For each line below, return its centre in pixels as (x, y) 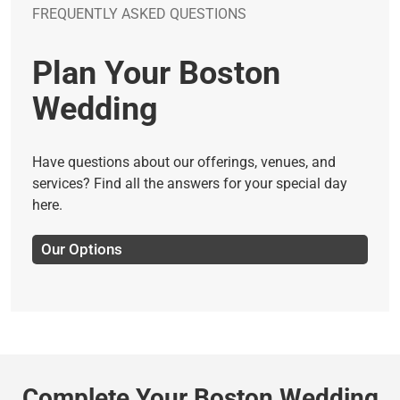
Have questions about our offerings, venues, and (184, 162)
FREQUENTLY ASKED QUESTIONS (139, 13)
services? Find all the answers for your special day (190, 183)
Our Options (82, 249)
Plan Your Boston (156, 73)
